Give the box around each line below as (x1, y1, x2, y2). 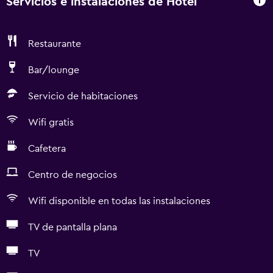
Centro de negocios (28, 170, 117, 180)
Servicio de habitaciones (28, 91, 138, 101)
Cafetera (28, 144, 66, 154)
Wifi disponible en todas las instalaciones (28, 196, 210, 206)
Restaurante (28, 39, 81, 49)
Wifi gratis (28, 118, 74, 127)
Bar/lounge (28, 65, 79, 75)
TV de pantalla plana (28, 222, 117, 232)
